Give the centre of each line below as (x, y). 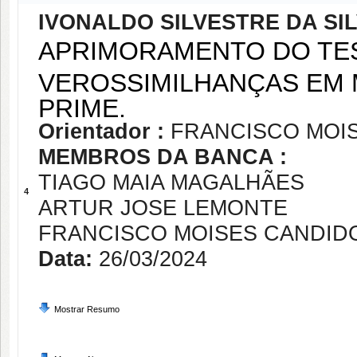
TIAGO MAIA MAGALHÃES (171, 182)
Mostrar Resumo (87, 309)
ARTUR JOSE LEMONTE (163, 208)
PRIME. (82, 106)
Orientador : (104, 131)
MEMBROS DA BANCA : (163, 157)
